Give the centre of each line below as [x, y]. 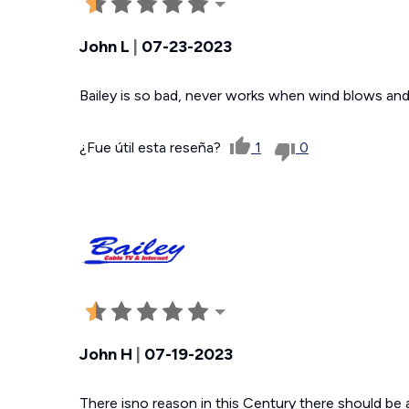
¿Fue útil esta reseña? [152, 147]
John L [105, 46]
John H [106, 355]
